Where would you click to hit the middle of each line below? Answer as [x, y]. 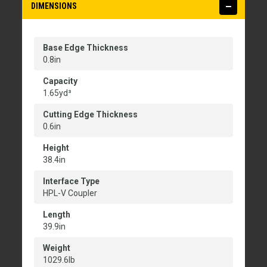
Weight [57, 248]
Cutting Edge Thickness [90, 115]
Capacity [60, 81]
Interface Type [71, 181]
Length [57, 215]
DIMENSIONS [54, 6]
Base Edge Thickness [86, 48]
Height [56, 148]
